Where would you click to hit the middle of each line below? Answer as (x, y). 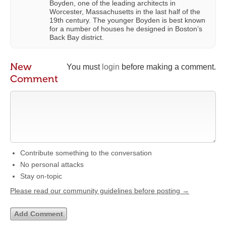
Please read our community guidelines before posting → (100, 191)
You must (84, 67)
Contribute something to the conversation (86, 153)
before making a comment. (168, 67)
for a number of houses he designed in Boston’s (126, 29)
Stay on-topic (41, 176)
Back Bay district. (77, 38)
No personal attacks (52, 165)
